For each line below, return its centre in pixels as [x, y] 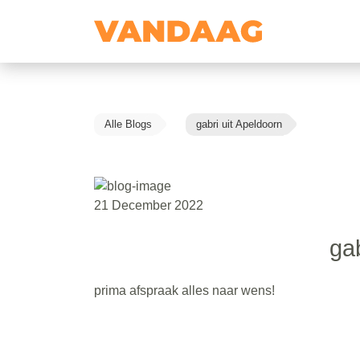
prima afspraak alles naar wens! [184, 290]
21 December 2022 [149, 205]
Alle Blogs [128, 124]
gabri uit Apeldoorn [239, 124]
